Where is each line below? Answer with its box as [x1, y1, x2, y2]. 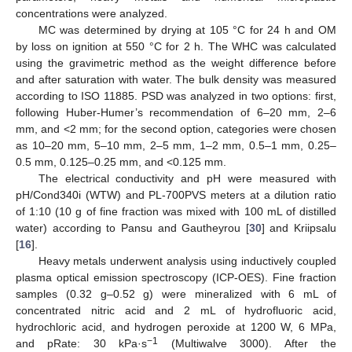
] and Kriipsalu [261, 221, 336, 234]
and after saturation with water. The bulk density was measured [16, 72, 336, 86]
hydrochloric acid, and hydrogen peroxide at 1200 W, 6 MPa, [16, 320, 336, 333]
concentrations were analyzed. [16, 6, 167, 20]
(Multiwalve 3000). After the [158, 336, 337, 350]
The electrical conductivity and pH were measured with [38, 171, 336, 185]
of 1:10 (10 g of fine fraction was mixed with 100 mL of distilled [16, 204, 336, 218]
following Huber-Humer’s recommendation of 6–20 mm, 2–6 [16, 105, 336, 119]
